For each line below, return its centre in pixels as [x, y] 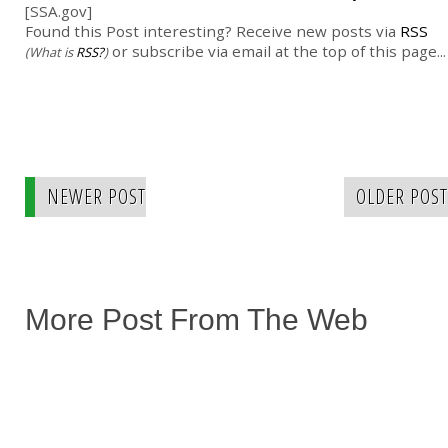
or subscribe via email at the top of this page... [277, 51]
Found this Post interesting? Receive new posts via [212, 31]
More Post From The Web [196, 320]
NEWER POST [96, 197]
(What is [50, 52]
